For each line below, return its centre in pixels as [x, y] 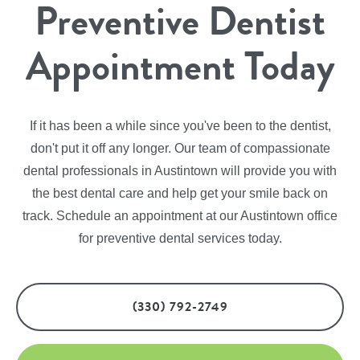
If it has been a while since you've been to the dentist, [180, 125]
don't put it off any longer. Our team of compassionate [180, 148]
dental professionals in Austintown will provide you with [180, 170]
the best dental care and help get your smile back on [180, 193]
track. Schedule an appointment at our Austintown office [180, 215]
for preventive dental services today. [180, 238]
